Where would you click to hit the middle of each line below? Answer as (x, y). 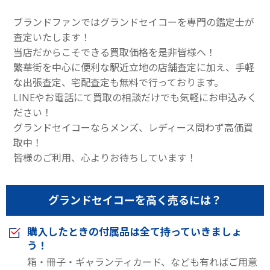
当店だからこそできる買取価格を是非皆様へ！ (115, 53)
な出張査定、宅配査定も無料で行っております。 (118, 83)
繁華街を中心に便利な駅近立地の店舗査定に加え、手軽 (134, 68)
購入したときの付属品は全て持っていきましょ (134, 232)
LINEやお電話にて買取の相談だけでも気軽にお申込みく (135, 98)
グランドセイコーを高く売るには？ (135, 200)
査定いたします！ (52, 38)
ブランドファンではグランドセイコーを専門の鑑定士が (134, 23)
